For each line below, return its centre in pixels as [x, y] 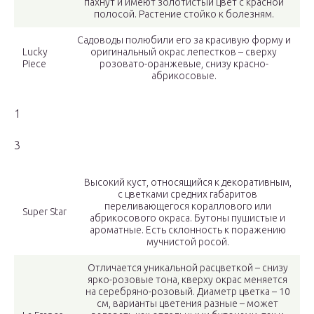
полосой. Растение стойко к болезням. [184, 14]
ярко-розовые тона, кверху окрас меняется [187, 280]
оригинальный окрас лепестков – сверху [184, 52]
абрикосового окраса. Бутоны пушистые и [187, 218]
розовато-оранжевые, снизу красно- [184, 64]
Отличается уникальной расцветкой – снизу [187, 268]
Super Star [45, 212]
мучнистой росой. [187, 242]
